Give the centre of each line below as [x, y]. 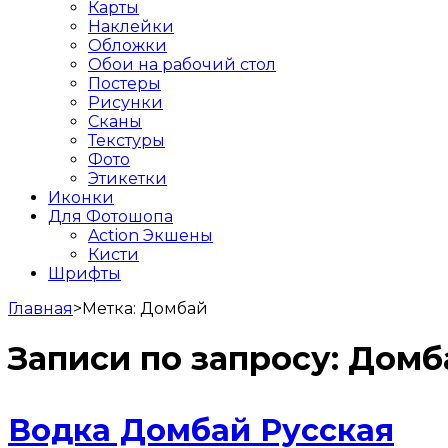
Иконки [81, 197]
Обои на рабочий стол [182, 64]
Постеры [124, 83]
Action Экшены [150, 235]
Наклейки [131, 26]
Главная [40, 308]
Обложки [127, 45]
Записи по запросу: [178, 359]
